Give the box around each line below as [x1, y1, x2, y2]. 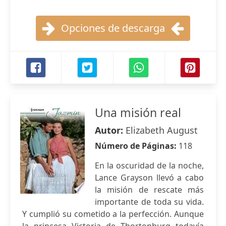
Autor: [95, 124, 126, 136]
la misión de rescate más [95, 184, 204, 195]
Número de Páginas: [95, 140, 179, 151]
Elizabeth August [126, 124, 198, 136]
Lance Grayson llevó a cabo [95, 172, 204, 183]
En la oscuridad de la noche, [95, 160, 204, 171]
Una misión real [95, 104, 181, 121]
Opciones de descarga [61, 21, 165, 35]
